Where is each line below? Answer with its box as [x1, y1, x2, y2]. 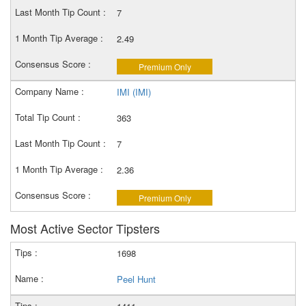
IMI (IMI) [117, 85, 151, 98]
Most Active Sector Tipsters [10, 219, 160, 237]
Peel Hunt [117, 273, 156, 286]
